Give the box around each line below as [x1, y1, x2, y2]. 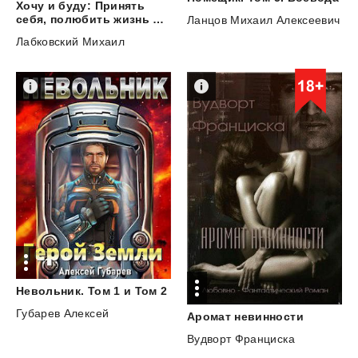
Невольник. [16, 284, 85, 297]
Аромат [186, 309, 232, 323]
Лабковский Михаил [16, 34, 125, 48]
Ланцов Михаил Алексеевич [186, 14, 340, 27]
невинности [234, 309, 304, 323]
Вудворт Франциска [186, 332, 295, 345]
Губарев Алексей [16, 306, 109, 320]
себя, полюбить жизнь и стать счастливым [153, 12, 165, 26]
